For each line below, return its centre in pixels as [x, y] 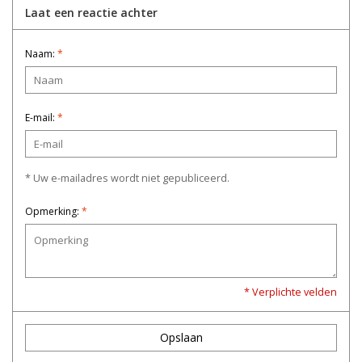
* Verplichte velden [290, 293]
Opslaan [181, 338]
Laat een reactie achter [91, 13]
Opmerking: [53, 212]
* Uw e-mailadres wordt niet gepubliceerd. [127, 179]
